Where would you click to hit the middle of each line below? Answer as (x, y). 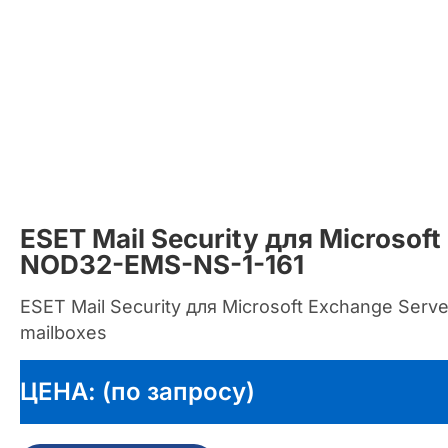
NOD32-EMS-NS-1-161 (162, 264)
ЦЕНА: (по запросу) (137, 391)
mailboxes (63, 332)
